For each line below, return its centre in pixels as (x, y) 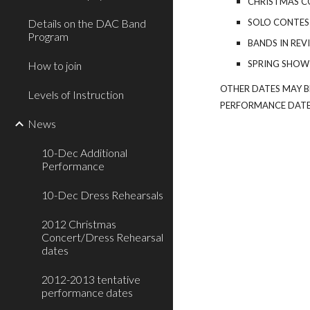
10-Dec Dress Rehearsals (102, 195)
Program (48, 36)
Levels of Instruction (76, 94)
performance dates (87, 292)
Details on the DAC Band (87, 23)
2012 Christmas (79, 224)
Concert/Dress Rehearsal (102, 237)
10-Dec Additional (84, 153)
